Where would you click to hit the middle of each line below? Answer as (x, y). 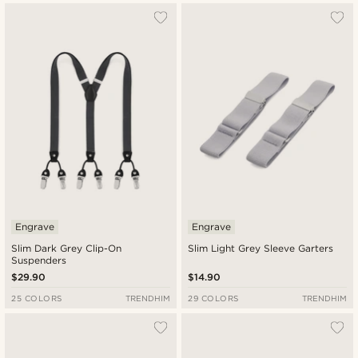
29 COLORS (213, 298)
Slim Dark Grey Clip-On (67, 248)
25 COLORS (37, 298)
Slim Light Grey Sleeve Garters (261, 248)
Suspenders (39, 260)
